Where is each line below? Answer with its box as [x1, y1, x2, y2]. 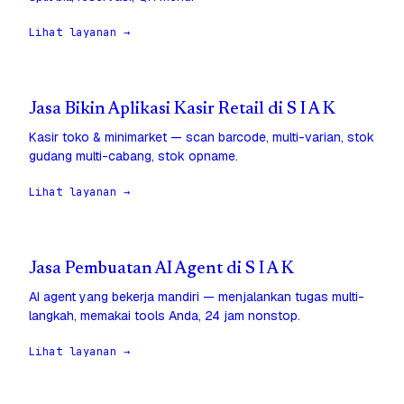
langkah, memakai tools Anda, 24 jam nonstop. [29, 308, 300, 325]
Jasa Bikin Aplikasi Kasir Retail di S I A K [29, 101, 335, 119]
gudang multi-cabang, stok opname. [29, 148, 238, 165]
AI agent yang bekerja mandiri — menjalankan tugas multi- [29, 289, 364, 306]
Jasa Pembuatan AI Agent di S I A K [29, 261, 294, 279]
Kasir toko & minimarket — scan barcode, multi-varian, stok [29, 129, 374, 146]
